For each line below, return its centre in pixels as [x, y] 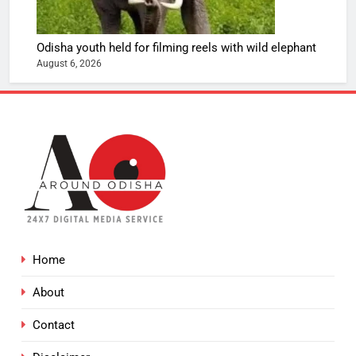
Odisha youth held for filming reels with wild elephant [176, 48]
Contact [54, 325]
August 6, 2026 [69, 64]
